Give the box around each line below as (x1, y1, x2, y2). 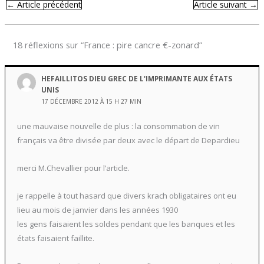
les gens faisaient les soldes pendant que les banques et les (16, 218, 235, 229)
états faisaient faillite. (16, 232, 94, 243)
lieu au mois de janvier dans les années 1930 (16, 204, 178, 215)
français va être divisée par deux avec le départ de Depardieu (16, 135, 240, 146)
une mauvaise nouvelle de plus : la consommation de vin (16, 121, 220, 132)
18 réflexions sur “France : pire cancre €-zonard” (13, 38, 203, 51)
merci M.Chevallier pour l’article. (16, 163, 130, 173)
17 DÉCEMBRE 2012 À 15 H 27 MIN (41, 97, 142, 105)
